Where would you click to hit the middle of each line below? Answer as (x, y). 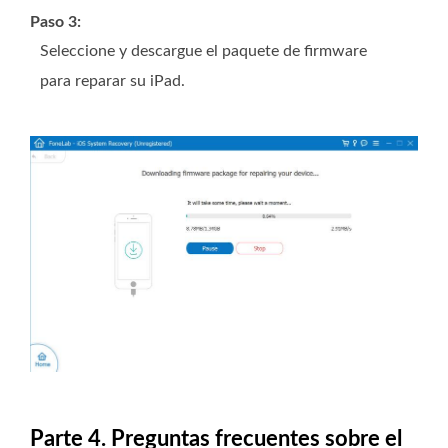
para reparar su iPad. (112, 80)
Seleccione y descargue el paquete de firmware (203, 50)
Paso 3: (55, 21)
